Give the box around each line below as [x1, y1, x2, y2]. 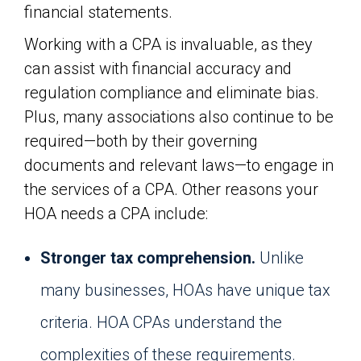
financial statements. [24, 2, 172, 22]
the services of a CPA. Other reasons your [24, 180, 318, 199]
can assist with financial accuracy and [24, 59, 292, 78]
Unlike [255, 248, 304, 268]
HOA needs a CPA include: [24, 204, 208, 223]
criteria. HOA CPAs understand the [40, 313, 282, 332]
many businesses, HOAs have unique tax [40, 280, 330, 300]
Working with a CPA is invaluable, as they [24, 35, 313, 54]
